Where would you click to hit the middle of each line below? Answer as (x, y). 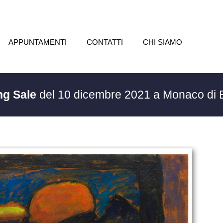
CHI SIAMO (162, 42)
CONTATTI (105, 42)
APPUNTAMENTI (37, 42)
